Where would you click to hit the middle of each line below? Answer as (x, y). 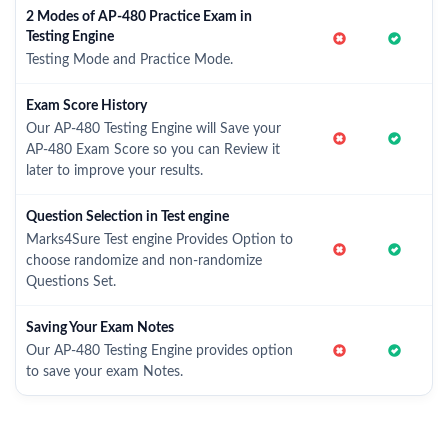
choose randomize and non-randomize (144, 261)
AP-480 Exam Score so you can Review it (153, 150)
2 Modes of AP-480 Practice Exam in (139, 17)
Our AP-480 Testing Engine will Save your (153, 129)
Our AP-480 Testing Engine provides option (159, 351)
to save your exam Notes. (104, 372)
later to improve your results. (114, 171)
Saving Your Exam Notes (100, 328)
